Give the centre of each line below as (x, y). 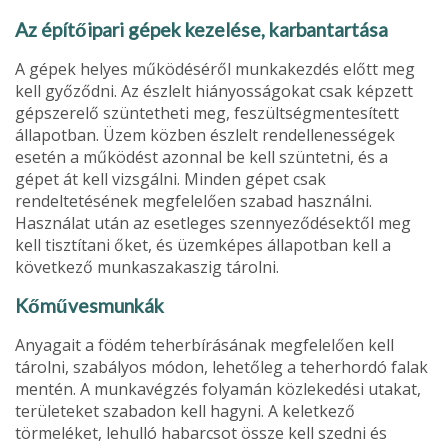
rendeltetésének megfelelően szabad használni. (193, 200)
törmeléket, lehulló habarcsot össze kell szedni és (201, 432)
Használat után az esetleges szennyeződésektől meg (213, 222)
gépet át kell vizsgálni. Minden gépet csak (170, 178)
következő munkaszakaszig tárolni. (147, 266)
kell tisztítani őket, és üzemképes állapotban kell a (203, 244)
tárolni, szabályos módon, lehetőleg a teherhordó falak (221, 366)
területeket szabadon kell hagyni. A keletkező (185, 410)
